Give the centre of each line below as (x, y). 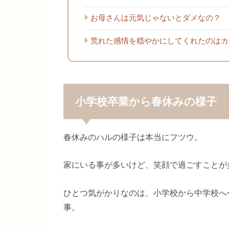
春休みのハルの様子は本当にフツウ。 (133, 137)
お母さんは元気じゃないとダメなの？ (155, 18)
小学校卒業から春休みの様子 (146, 101)
